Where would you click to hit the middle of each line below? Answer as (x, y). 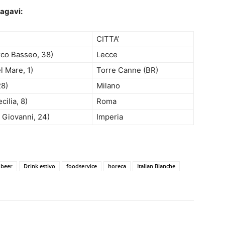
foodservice (82, 166)
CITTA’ (108, 39)
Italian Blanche (156, 166)
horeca (117, 166)
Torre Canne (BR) (127, 70)
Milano (108, 86)
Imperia (110, 117)
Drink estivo (39, 166)
